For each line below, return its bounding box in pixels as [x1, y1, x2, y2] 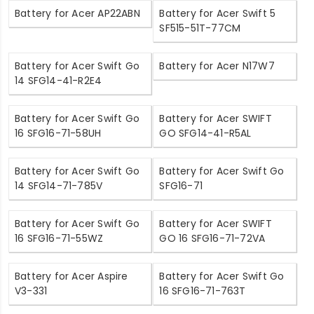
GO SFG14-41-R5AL [159, 126, 252, 141]
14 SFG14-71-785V [15, 179, 103, 193]
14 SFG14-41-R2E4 [15, 74, 102, 88]
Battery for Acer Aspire [15, 269, 128, 284]
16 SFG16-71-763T [159, 284, 246, 299]
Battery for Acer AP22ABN [15, 6, 140, 21]
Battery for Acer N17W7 [159, 59, 275, 74]
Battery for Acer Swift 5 [159, 6, 276, 21]
